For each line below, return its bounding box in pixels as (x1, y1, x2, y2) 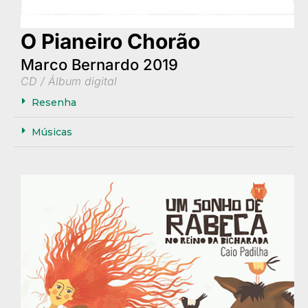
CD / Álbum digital (21, 74, 117, 88)
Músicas (32, 126, 72, 138)
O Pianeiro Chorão (21, 29, 200, 54)
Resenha (32, 96, 76, 109)
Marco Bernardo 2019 (21, 56, 178, 74)
